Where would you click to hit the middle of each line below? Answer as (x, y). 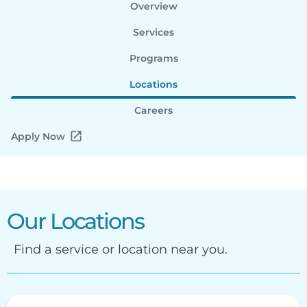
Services (153, 33)
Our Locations (75, 221)
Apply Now (38, 137)
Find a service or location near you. (121, 250)
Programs (153, 59)
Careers (153, 111)
